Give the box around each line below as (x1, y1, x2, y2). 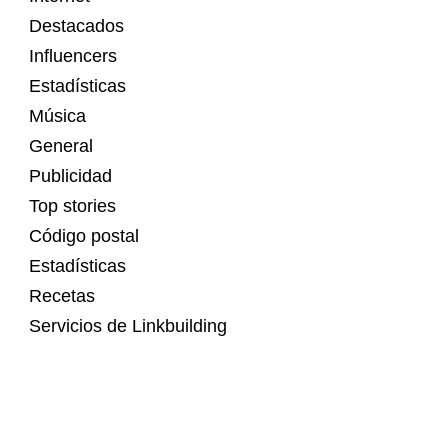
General (29, 136, 93, 157)
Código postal (29, 226, 139, 247)
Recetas (29, 286, 95, 307)
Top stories (29, 196, 116, 217)
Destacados (29, 16, 124, 37)
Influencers (29, 46, 117, 67)
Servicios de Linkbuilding (29, 316, 227, 337)
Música (29, 106, 86, 127)
